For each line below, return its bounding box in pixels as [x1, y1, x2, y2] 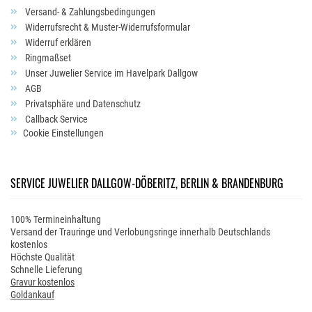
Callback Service [23, 114, 88, 125]
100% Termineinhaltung [10, 214, 101, 225]
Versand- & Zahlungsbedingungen [23, 6, 155, 17]
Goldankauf [10, 289, 54, 300]
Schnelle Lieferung [10, 264, 82, 275]
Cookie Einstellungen [23, 127, 104, 139]
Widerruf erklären [23, 37, 91, 48]
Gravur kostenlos [10, 276, 75, 288]
